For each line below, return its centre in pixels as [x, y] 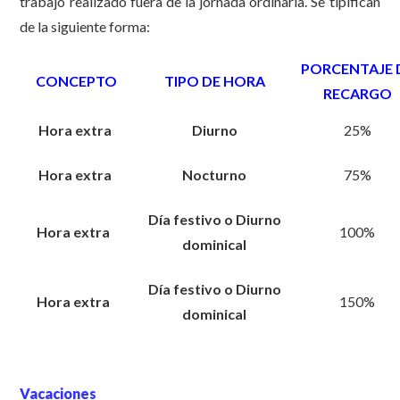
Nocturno [215, 174]
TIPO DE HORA [214, 80]
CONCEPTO [76, 80]
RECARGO [357, 93]
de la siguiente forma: [85, 26]
